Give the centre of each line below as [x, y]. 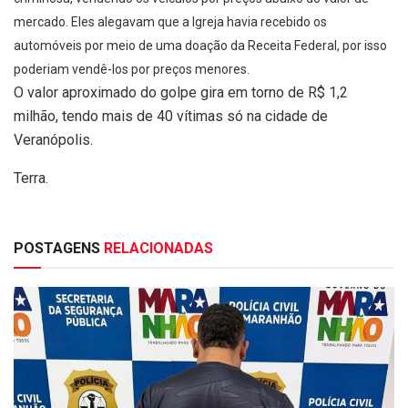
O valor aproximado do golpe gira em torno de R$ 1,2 [181, 92]
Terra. [31, 178]
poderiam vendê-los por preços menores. [132, 69]
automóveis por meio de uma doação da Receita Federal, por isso [200, 45]
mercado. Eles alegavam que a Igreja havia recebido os [170, 21]
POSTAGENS [57, 248]
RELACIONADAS [157, 248]
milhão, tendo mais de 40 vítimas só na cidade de [171, 116]
